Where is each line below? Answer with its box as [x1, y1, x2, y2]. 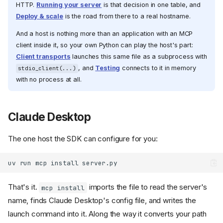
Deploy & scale [16, 12, 63, 20]
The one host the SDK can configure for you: [8, 134, 158, 144]
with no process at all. [16, 76, 82, 84]
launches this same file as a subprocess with [70, 53, 207, 61]
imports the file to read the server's [87, 182, 208, 192]
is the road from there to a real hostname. [63, 12, 191, 20]
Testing [95, 64, 120, 72]
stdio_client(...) [18, 65, 76, 72]
